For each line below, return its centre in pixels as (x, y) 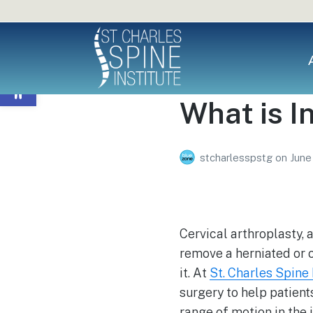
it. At (195, 272)
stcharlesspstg (238, 157)
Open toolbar (11, 76)
